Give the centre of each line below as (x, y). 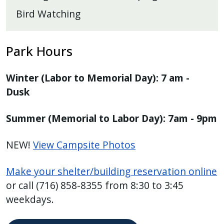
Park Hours (39, 51)
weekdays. (30, 199)
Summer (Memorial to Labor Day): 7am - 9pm (111, 118)
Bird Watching (48, 13)
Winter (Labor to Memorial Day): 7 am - (98, 77)
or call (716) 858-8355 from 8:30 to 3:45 (95, 185)
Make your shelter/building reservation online (111, 171)
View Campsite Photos (84, 144)
